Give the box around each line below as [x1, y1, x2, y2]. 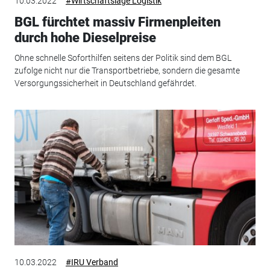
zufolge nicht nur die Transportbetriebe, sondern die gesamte [14, 66, 240, 76]
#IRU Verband [65, 257, 118, 267]
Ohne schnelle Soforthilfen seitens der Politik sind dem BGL [14, 53, 231, 63]
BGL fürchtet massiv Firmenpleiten [14, 14, 221, 30]
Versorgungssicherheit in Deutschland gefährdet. [14, 78, 196, 89]
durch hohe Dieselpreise [14, 30, 156, 45]
